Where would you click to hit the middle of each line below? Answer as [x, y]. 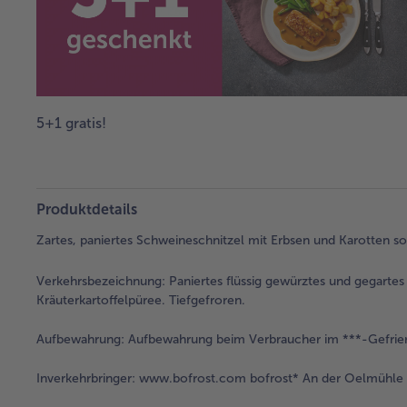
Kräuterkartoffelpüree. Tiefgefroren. [141, 300]
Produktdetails [87, 209]
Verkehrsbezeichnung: [101, 281]
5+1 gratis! [71, 123]
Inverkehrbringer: [86, 378]
